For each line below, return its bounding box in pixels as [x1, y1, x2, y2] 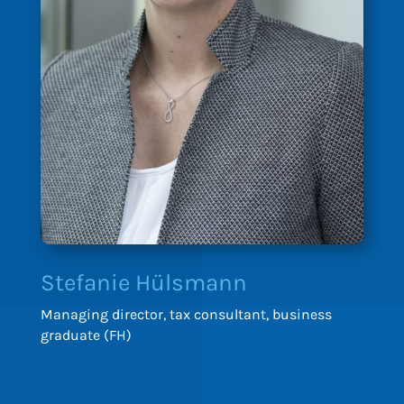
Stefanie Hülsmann [40, 268, 247, 297]
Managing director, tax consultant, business [40, 305, 332, 323]
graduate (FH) [40, 326, 132, 344]
